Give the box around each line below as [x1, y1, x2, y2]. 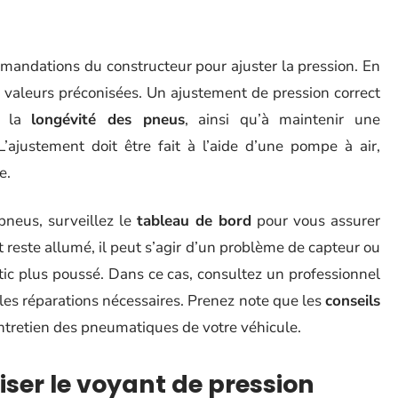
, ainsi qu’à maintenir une [184, 109, 381, 130]
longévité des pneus [31, 109, 185, 130]
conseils [325, 291, 380, 311]
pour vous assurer [251, 211, 380, 231]
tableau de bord [137, 211, 251, 231]
